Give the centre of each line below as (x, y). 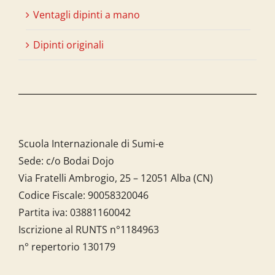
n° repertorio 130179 (67, 246)
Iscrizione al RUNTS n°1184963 (88, 229)
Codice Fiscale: (53, 195)
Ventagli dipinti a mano (87, 14)
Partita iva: (44, 212)
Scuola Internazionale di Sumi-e (91, 143)
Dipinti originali (68, 45)
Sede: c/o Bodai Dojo (66, 161)
